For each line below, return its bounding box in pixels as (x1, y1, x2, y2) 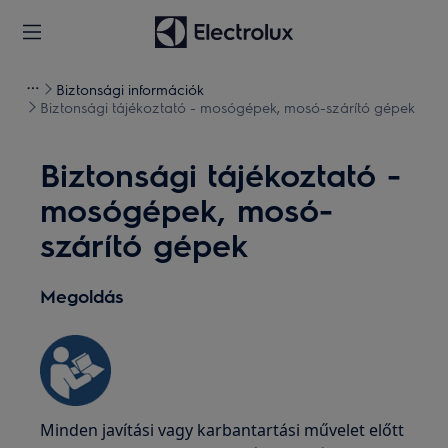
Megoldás (40, 284, 125, 307)
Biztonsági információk (56, 80, 204, 98)
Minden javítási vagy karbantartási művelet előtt (40, 419, 405, 441)
